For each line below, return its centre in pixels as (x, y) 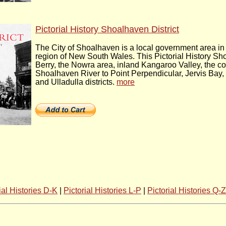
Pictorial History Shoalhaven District (107, 30)
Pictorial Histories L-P (102, 191)
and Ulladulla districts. (76, 82)
